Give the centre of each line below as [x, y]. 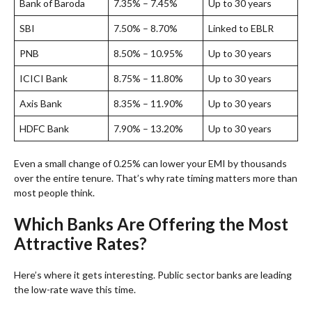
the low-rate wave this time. [75, 289]
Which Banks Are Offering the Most [151, 224]
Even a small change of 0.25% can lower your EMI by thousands [150, 163]
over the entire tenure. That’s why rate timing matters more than [156, 178]
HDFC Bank [44, 128]
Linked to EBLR [241, 28]
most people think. [54, 192]
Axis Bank [41, 103]
